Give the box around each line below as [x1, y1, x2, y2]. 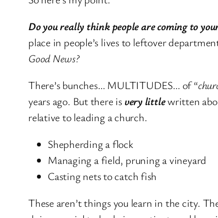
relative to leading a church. [28, 110, 147, 125]
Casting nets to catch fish [48, 169, 157, 183]
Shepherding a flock [48, 137, 133, 151]
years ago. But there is [28, 94, 125, 109]
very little [124, 94, 165, 109]
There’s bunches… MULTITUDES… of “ [28, 78, 198, 92]
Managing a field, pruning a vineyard [48, 153, 207, 167]
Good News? [28, 51, 82, 66]
